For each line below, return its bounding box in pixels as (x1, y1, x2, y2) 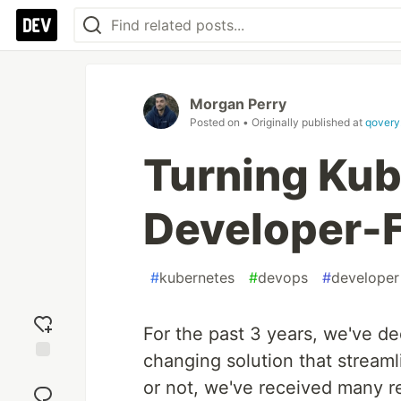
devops (258, 269, 308, 286)
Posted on (190, 115, 243, 129)
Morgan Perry (190, 95, 286, 113)
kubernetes (159, 269, 235, 286)
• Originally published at (243, 115, 365, 129)
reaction (19, 380, 67, 396)
